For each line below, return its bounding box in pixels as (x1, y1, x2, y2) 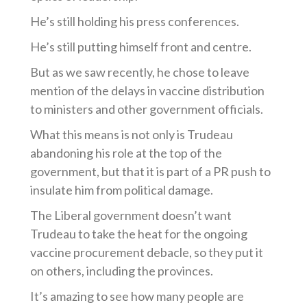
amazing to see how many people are (48, 288, 245, 304)
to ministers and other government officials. (30, 101, 264, 116)
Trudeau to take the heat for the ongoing (30, 226, 248, 241)
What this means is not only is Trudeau (30, 127, 234, 142)
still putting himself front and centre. (55, 39, 252, 54)
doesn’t (162, 208, 203, 223)
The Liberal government (30, 208, 162, 223)
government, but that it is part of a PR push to (30, 164, 271, 179)
